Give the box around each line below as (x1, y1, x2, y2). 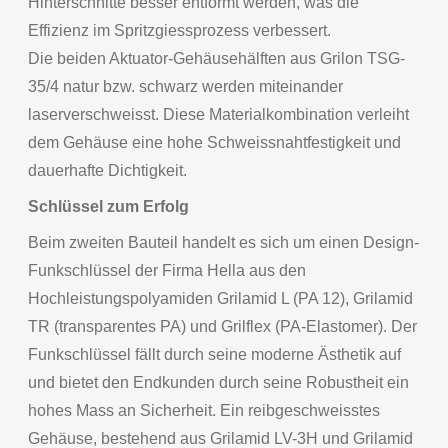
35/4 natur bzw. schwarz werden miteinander (28, 78, 343, 95)
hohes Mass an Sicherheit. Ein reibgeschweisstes (28, 402, 380, 419)
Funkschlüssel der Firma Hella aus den (28, 262, 306, 279)
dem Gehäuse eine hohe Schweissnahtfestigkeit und (28, 134, 401, 151)
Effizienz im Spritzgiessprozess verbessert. (28, 22, 331, 39)
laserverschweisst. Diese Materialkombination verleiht (28, 106, 409, 123)
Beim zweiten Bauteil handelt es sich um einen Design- (28, 234, 419, 251)
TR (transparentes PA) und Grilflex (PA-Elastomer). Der (28, 318, 417, 335)
